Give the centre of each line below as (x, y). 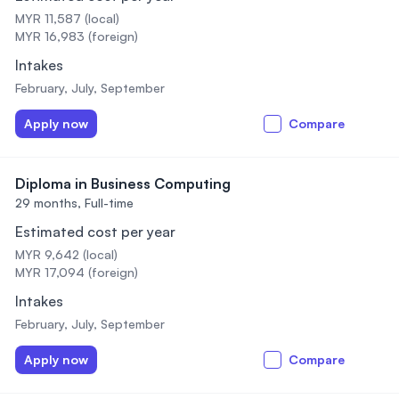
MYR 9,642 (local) (66, 254)
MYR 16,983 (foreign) (77, 36)
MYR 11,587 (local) (67, 18)
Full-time (109, 203)
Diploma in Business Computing (123, 183)
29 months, (48, 203)
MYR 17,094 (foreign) (77, 272)
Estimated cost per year (95, 232)
